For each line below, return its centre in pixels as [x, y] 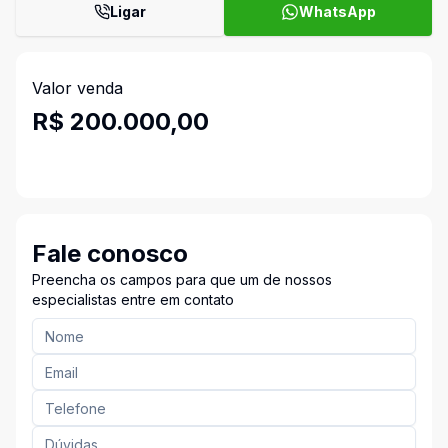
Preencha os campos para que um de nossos [182, 279]
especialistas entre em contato [133, 299]
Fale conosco [110, 253]
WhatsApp [337, 11]
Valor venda [77, 88]
